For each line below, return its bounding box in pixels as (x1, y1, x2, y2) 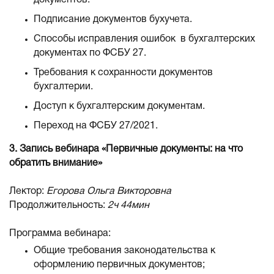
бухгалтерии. (34, 83, 93, 91)
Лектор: (9, 187, 46, 196)
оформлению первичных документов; (34, 261, 205, 269)
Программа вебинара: (9, 229, 111, 238)
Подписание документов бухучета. (34, 15, 192, 24)
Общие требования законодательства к (34, 246, 215, 255)
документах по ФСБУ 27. (34, 49, 146, 57)
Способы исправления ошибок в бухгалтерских (34, 35, 255, 43)
